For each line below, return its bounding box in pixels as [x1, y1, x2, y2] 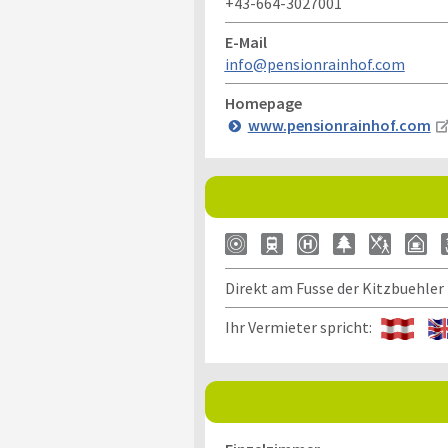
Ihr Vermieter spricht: [224, 317, 381, 337]
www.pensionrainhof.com [247, 115, 431, 135]
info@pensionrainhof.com [224, 54, 405, 74]
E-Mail [224, 32, 267, 52]
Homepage [224, 93, 302, 113]
